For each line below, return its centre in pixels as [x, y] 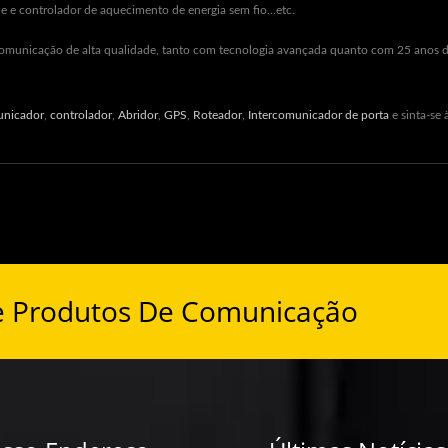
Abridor [138, 115]
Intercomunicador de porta [318, 115]
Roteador [217, 115]
